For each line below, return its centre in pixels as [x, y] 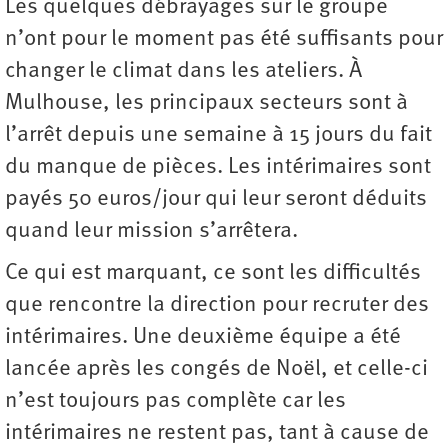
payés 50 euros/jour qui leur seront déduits [216, 199]
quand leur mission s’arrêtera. [151, 231]
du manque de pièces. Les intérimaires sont [218, 167]
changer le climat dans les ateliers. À [183, 71]
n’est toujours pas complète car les [175, 401]
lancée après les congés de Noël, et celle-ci [216, 369]
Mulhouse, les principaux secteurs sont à [206, 103]
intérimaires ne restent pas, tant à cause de [217, 433]
